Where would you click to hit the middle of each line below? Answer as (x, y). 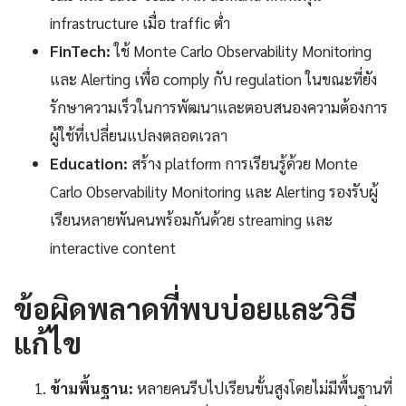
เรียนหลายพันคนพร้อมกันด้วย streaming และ (191, 219)
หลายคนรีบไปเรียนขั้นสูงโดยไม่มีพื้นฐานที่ (263, 387)
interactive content (113, 247)
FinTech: (80, 50)
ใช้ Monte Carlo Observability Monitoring (241, 50)
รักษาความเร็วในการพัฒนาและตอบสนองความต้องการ (219, 106)
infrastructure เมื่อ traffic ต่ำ (140, 22)
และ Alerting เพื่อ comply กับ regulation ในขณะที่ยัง (213, 78)
